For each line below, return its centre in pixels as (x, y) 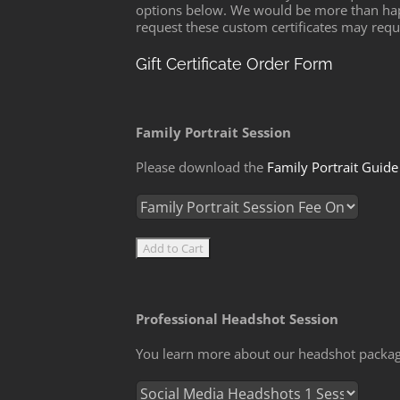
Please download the (201, 167)
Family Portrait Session (213, 133)
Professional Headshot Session (237, 319)
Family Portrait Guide (333, 167)
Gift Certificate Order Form (234, 64)
